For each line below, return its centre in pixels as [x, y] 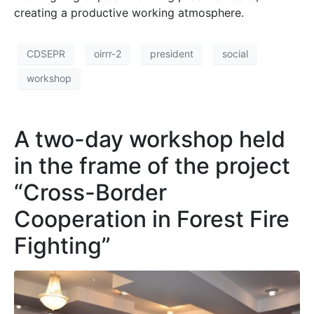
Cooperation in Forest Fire [152, 219]
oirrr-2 [108, 54]
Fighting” [62, 245]
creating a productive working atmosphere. [129, 12]
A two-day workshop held [150, 139]
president [172, 54]
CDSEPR [46, 54]
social [235, 54]
